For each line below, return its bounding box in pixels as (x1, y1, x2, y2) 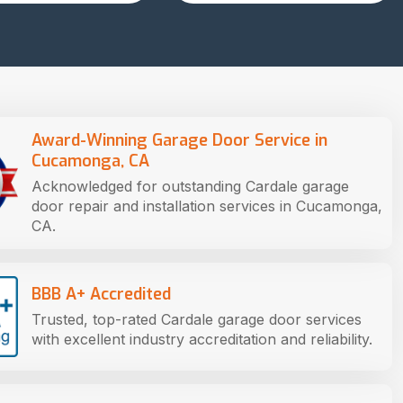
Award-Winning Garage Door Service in (31, 129, 327, 151)
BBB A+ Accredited (31, 282, 171, 305)
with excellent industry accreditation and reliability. (31, 329, 372, 348)
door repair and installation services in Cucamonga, (31, 196, 382, 215)
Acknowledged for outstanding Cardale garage (31, 176, 349, 195)
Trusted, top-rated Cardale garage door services (31, 309, 362, 328)
